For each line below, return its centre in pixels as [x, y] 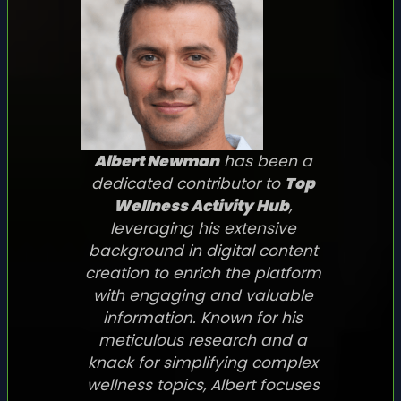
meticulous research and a [203, 340]
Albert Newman [156, 161]
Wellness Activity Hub [201, 205]
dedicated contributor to [188, 183]
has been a [265, 161]
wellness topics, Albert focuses [203, 384]
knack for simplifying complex [203, 362]
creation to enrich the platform [203, 273]
